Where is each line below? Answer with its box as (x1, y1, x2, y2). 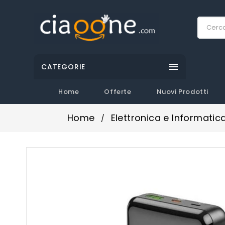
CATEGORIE (41, 61, 86, 72)
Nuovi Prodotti (156, 86, 209, 96)
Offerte (104, 86, 132, 96)
